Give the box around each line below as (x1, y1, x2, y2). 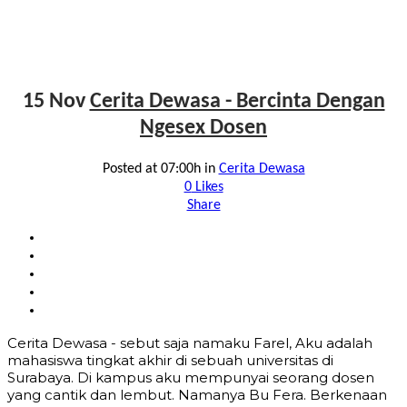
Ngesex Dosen (140, 116, 267, 139)
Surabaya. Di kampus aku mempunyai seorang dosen (7, 368, 374, 386)
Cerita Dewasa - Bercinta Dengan (89, 90, 385, 113)
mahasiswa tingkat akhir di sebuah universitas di (7, 351, 333, 369)
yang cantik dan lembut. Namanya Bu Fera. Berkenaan (7, 385, 387, 403)
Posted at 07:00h (102, 161, 201, 176)
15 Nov (22, 90, 85, 113)
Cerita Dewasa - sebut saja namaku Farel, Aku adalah (7, 333, 372, 352)
